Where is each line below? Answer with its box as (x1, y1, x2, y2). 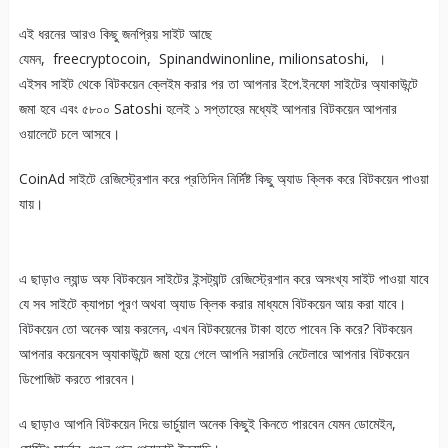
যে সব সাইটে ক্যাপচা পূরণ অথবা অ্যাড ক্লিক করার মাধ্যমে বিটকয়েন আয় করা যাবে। (18, 294, 406, 314)
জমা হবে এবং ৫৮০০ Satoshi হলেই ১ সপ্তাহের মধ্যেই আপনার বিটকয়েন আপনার (18, 99, 397, 119)
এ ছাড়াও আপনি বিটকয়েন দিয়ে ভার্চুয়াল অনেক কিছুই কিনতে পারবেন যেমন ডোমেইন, (18, 414, 396, 434)
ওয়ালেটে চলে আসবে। (18, 124, 124, 144)
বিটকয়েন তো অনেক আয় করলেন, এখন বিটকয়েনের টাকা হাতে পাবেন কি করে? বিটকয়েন (18, 319, 412, 339)
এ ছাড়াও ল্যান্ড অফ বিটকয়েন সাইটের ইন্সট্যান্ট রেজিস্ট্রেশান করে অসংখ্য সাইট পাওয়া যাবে (18, 269, 429, 289)
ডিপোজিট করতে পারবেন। (18, 369, 136, 389)
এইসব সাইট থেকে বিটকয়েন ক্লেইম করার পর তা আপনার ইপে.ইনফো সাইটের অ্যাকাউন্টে (18, 74, 418, 94)
